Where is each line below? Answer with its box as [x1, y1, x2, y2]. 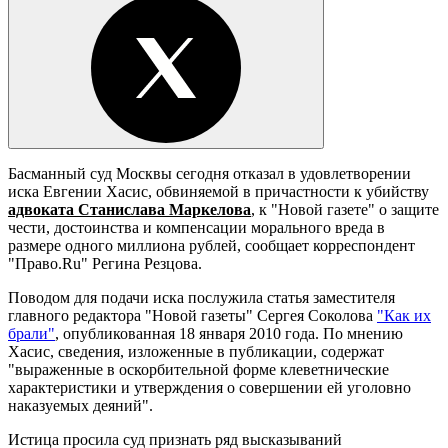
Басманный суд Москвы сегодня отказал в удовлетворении [8, 164, 411, 182]
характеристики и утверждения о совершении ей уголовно [8, 378, 411, 396]
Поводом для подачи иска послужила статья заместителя [8, 288, 395, 306]
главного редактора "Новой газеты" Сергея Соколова [8, 306, 377, 324]
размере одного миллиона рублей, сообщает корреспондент [8, 236, 415, 254]
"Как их [377, 306, 431, 324]
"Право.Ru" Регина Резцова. [8, 254, 202, 272]
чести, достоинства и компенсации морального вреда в [8, 218, 385, 236]
